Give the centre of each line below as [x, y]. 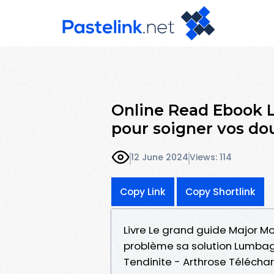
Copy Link [143, 191]
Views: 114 [211, 157]
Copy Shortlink [220, 191]
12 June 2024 [160, 157]
